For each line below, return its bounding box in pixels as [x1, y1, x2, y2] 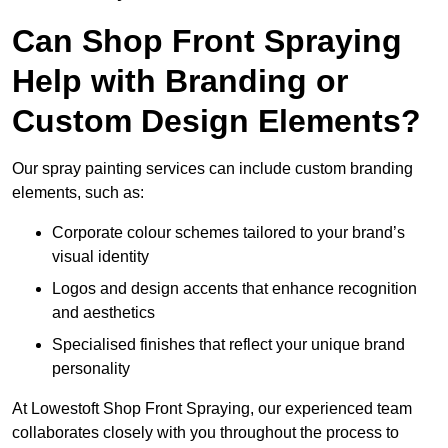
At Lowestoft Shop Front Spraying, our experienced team [12, 400, 412, 418]
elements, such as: [12, 184, 144, 202]
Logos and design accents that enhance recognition [52, 280, 417, 298]
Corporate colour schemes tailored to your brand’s [52, 224, 405, 242]
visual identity [52, 248, 149, 266]
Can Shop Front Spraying [12, 23, 402, 60]
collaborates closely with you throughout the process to [12, 424, 399, 442]
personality [52, 360, 130, 378]
